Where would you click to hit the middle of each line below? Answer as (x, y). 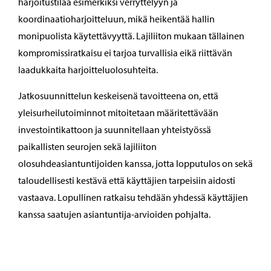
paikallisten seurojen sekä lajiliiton (87, 147)
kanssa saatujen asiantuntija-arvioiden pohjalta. (114, 214)
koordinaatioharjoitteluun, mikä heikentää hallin (116, 19)
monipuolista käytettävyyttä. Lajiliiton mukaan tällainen (131, 36)
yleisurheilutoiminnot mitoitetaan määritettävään (118, 113)
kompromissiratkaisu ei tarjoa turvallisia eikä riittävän (125, 53)
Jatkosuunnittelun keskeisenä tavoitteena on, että (118, 96)
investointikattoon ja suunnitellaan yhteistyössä (115, 130)
